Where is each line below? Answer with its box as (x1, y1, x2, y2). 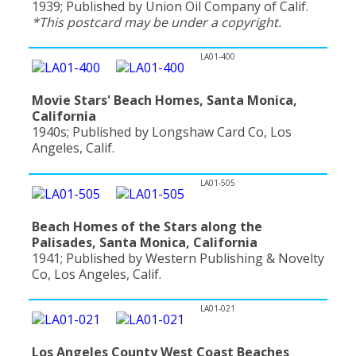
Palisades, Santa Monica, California (32, 233, 257, 251)
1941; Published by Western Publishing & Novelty (32, 249, 324, 267)
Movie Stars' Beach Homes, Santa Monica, (32, 91, 297, 110)
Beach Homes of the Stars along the (32, 217, 262, 235)
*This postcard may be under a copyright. (32, 13, 281, 31)
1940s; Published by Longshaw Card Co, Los (32, 123, 292, 141)
